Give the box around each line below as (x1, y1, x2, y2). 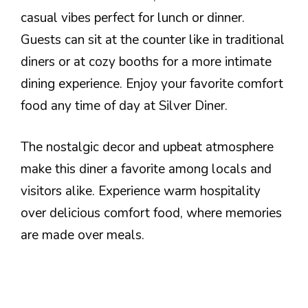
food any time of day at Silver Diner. (21, 96, 228, 115)
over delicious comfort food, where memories (21, 204, 282, 223)
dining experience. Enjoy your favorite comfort (21, 74, 283, 93)
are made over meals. (21, 226, 144, 245)
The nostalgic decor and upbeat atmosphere (21, 138, 274, 157)
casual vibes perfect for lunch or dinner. (21, 8, 245, 27)
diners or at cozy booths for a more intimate (21, 52, 272, 71)
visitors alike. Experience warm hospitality (21, 182, 261, 201)
